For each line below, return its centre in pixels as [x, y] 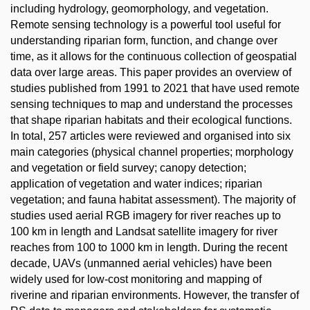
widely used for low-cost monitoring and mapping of [136, 279]
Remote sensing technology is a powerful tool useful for [146, 25]
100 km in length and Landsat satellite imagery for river [144, 231]
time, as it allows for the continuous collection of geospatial [154, 56]
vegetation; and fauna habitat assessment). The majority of [153, 200]
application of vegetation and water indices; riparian [136, 184]
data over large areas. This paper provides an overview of [151, 72]
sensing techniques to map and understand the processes [152, 104]
